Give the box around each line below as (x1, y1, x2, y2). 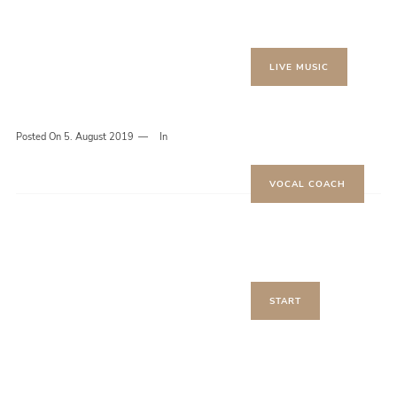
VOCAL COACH (269, 178, 346, 191)
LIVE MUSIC (269, 61, 330, 74)
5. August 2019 (63, 130, 134, 144)
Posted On (15, 130, 64, 144)
